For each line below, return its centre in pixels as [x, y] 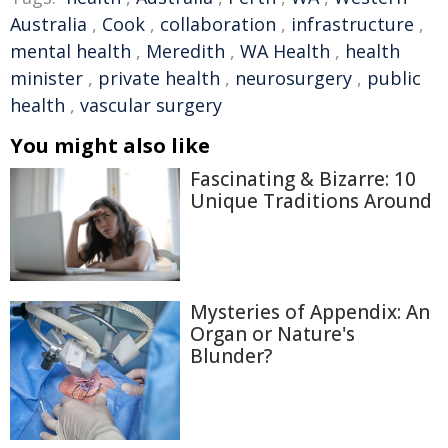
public [394, 78]
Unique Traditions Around [311, 201]
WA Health [285, 51]
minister [46, 78]
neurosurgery [293, 78]
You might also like [110, 145]
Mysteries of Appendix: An [310, 312]
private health [159, 78]
